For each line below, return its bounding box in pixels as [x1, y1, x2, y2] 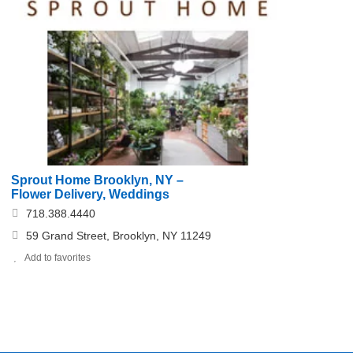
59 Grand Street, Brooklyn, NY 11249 [25, 229, 211, 243]
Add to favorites [24, 252, 91, 264]
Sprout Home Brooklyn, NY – [10, 173, 184, 188]
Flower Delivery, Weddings [10, 188, 169, 202]
